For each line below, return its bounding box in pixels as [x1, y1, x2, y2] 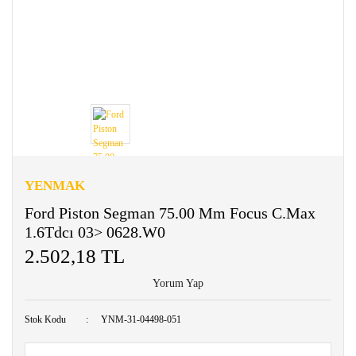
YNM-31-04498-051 [101, 314, 182, 326]
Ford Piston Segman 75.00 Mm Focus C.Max [25, 204, 315, 222]
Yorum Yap [153, 277, 203, 290]
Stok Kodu [25, 314, 66, 326]
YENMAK [25, 178, 85, 194]
